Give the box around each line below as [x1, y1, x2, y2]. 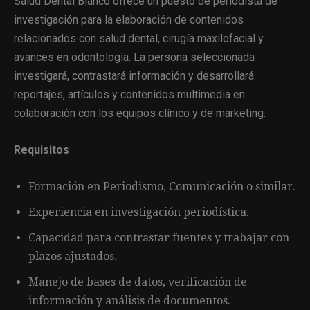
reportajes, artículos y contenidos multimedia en [14, 87, 245, 101]
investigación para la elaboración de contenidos [14, 12, 244, 26]
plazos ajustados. [28, 249, 117, 263]
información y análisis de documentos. [28, 293, 230, 307]
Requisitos [14, 143, 69, 156]
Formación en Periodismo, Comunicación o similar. [28, 179, 295, 193]
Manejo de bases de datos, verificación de [28, 275, 247, 289]
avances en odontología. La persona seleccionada [14, 50, 255, 64]
